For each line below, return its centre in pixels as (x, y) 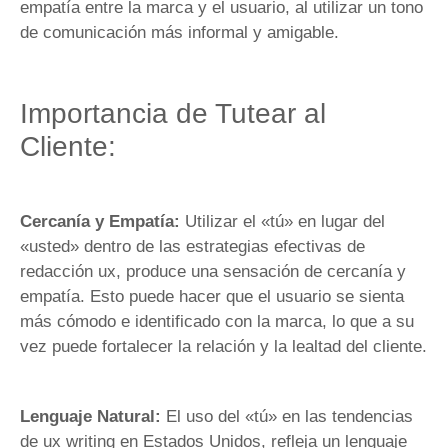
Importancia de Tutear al (173, 114)
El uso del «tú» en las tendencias (289, 416)
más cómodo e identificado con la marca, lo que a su (217, 322)
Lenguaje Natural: (93, 416)
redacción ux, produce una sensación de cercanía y (213, 272)
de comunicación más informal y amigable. (182, 32)
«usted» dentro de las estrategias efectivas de (192, 247)
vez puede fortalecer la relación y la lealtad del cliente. (223, 347)
